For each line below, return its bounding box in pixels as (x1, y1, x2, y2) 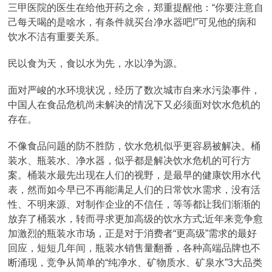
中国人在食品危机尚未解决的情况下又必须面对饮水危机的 (8, 100, 261, 110)
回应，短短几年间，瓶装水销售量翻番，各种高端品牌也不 (8, 243, 261, 253)
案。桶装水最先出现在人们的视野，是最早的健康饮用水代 (8, 170, 261, 180)
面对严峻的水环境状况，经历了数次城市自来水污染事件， (8, 85, 261, 95)
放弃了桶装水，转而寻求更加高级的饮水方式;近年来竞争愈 (8, 214, 263, 224)
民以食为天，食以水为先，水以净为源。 (8, 58, 183, 69)
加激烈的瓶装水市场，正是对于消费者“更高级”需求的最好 (8, 228, 257, 239)
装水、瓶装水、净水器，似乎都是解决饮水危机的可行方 (8, 155, 251, 166)
